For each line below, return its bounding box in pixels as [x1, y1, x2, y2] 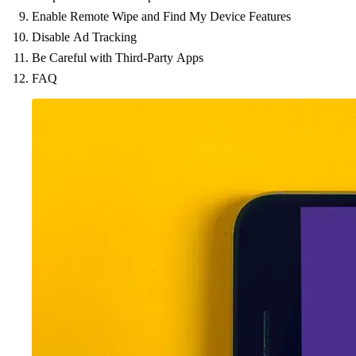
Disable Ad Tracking [32, 30, 137, 44]
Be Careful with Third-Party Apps [32, 51, 203, 64]
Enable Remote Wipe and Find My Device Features [32, 10, 291, 23]
